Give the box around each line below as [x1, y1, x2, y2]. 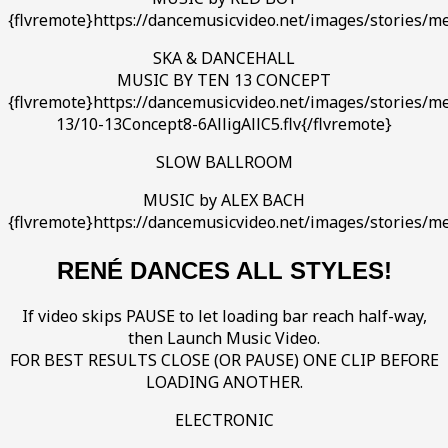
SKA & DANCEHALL [153, 46, 295, 69]
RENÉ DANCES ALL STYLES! [56, 256, 392, 284]
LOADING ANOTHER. [145, 371, 303, 394]
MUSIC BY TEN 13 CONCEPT [117, 68, 331, 91]
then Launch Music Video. [128, 327, 320, 350]
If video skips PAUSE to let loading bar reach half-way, [21, 305, 427, 328]
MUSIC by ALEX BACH [143, 188, 305, 211]
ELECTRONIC [174, 409, 274, 432]
